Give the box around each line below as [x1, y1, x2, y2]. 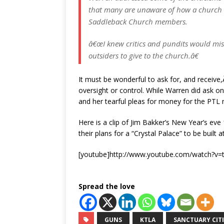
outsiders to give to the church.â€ [88, 50, 198, 60]
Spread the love [78, 181, 135, 191]
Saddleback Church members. [88, 16, 187, 26]
